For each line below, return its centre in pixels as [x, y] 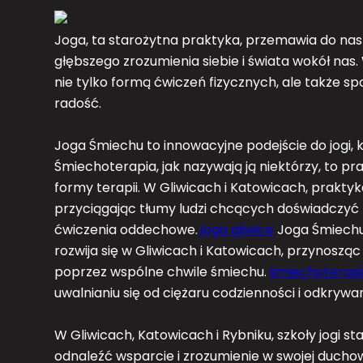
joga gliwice [238, 230]
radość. [78, 104]
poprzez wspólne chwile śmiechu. [162, 272]
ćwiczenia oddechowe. [128, 230]
